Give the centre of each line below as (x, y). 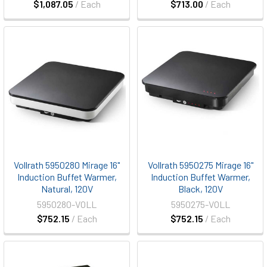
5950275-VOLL (200, 204)
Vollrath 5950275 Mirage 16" (200, 165)
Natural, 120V (67, 189)
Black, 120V (200, 189)
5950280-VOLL (67, 204)
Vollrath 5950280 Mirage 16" (67, 165)
